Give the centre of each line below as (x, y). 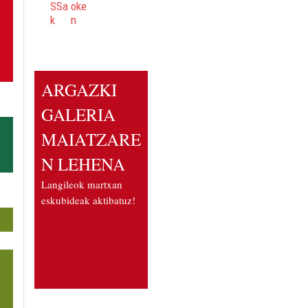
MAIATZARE (91, 140)
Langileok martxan (82, 185)
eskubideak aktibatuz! (88, 200)
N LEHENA (83, 164)
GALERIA (78, 115)
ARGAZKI (79, 90)
